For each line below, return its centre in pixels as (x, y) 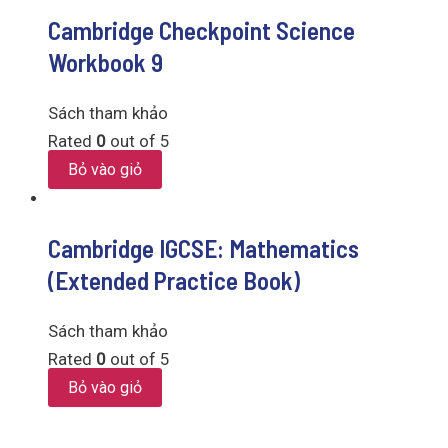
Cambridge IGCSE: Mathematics (203, 247)
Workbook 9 (105, 62)
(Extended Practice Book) (174, 279)
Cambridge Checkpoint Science (201, 30)
